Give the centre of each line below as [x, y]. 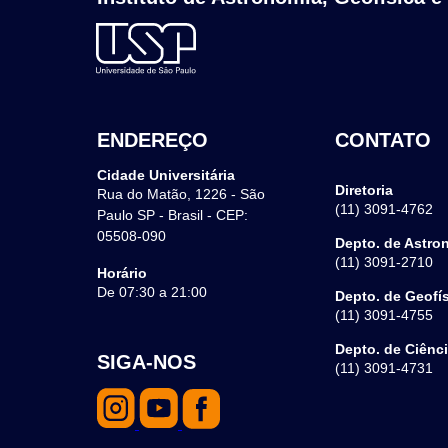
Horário [122, 273]
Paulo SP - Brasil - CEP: [172, 215]
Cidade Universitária [166, 175]
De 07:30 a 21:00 [152, 292]
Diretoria [364, 190]
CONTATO [383, 140]
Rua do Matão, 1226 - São [181, 194]
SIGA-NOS [146, 362]
